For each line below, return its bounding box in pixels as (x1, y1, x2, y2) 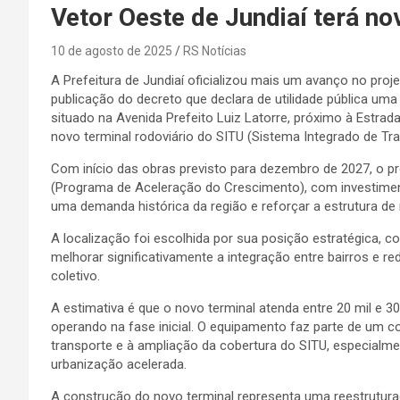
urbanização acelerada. (51, 355, 187, 372)
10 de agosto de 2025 (51, 43, 172, 58)
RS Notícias (183, 43, 246, 58)
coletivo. (51, 267, 100, 284)
